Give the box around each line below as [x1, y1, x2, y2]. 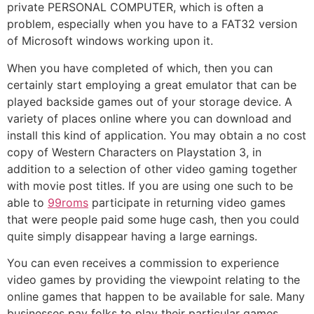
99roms [48, 195, 88, 210]
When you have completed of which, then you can [7, 60, 273, 75]
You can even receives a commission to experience [7, 256, 279, 271]
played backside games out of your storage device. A [7, 94, 292, 109]
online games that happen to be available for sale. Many [7, 289, 305, 304]
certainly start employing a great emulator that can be [7, 77, 296, 92]
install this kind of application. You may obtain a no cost [7, 128, 306, 142]
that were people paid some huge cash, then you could [7, 212, 299, 226]
